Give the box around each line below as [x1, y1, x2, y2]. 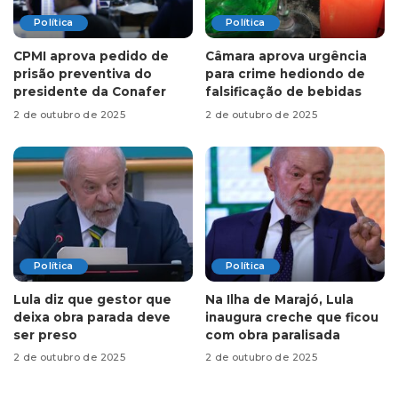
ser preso [13, 327, 77, 342]
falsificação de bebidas [205, 84, 362, 99]
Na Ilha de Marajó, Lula [205, 291, 354, 306]
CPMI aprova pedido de [13, 49, 169, 64]
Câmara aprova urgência [205, 49, 367, 64]
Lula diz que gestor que [13, 291, 171, 306]
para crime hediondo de [205, 67, 365, 82]
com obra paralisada [205, 327, 340, 342]
